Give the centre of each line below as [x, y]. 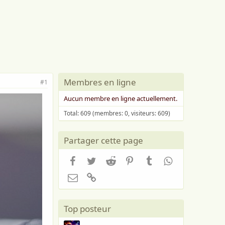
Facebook [94, 160]
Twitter [108, 160]
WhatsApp [190, 160]
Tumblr [166, 160]
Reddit [126, 160]
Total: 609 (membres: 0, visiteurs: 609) [117, 113]
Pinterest [150, 160]
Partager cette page [103, 140]
